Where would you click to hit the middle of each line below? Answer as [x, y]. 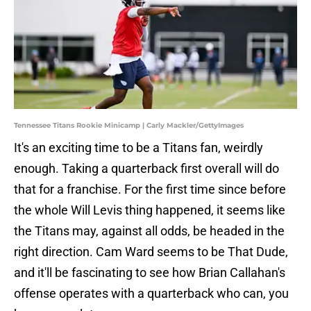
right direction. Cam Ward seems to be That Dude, [151, 252]
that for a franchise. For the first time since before [150, 190]
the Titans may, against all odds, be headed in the [149, 231]
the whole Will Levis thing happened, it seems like [150, 210]
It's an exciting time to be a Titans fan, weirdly [138, 148]
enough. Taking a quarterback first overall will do [146, 169]
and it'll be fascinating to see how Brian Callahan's [150, 273]
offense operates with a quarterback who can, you [151, 294]
